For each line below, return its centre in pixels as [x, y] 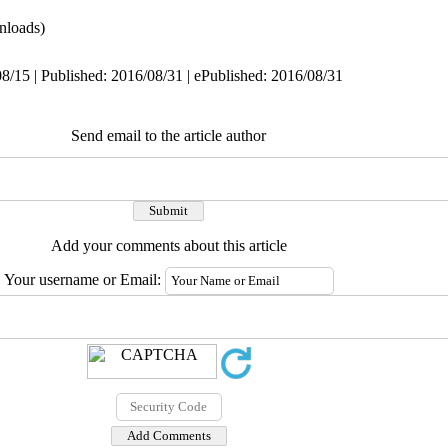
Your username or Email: [84, 279]
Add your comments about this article [168, 245]
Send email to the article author [168, 135]
